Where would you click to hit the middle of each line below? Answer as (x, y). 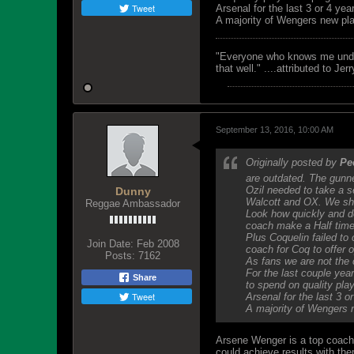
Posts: (120, 256)
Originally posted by (293, 162)
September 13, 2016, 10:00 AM (275, 130)
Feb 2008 (158, 244)
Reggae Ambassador (133, 203)
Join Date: (110, 244)
